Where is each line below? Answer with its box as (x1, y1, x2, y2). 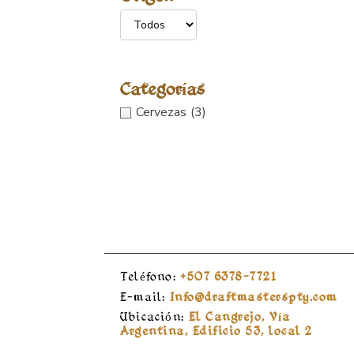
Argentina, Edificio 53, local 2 (120, 324, 313, 338)
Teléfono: (120, 269, 176, 284)
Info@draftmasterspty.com (169, 290, 337, 304)
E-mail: (120, 290, 166, 304)
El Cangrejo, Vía (184, 310, 291, 324)
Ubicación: (120, 310, 184, 324)
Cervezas (136, 104, 186, 121)
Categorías (120, 79, 205, 99)
